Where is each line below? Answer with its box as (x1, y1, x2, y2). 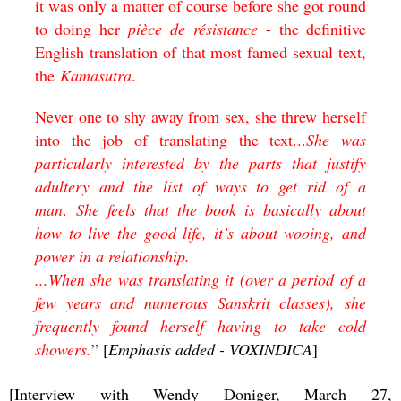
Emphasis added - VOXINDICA (107, 337, 312, 360)
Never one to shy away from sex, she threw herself (34, 105, 367, 127)
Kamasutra (59, 64, 132, 86)
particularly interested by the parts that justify (34, 151, 367, 174)
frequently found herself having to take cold (34, 314, 367, 337)
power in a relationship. (34, 244, 190, 267)
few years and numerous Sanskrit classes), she (34, 291, 367, 313)
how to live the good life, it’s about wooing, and (34, 221, 367, 243)
